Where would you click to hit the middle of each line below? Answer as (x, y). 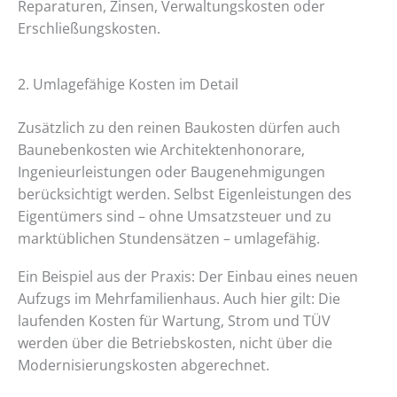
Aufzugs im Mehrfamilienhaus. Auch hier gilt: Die (179, 299)
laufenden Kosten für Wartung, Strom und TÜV (174, 321)
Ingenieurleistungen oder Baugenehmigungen (171, 171)
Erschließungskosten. (89, 29)
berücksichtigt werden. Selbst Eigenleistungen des (185, 194)
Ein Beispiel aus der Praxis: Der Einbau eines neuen (188, 277)
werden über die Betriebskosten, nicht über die (175, 343)
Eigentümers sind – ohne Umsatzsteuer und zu (175, 216)
